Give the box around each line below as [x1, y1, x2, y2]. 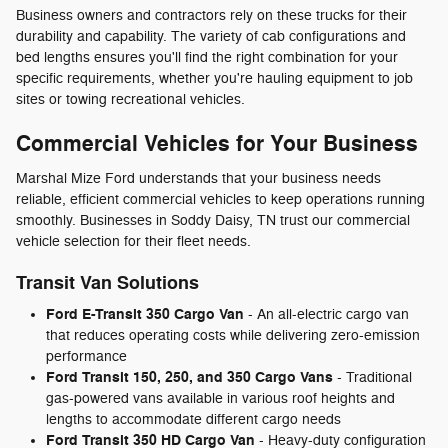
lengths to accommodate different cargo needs [46, 411, 341, 429]
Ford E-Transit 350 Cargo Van [46, 305, 244, 325]
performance [46, 348, 127, 366]
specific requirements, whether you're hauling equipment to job [16, 70, 413, 88]
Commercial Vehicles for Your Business [16, 130, 418, 159]
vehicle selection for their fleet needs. [16, 232, 251, 250]
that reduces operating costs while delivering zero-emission [46, 327, 420, 345]
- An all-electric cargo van [244, 306, 409, 324]
